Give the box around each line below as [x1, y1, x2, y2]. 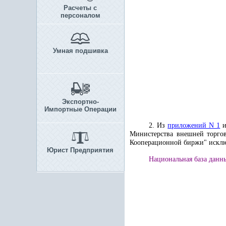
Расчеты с [64, 4, 97, 12]
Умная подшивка [52, 47, 108, 54]
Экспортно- [62, 98, 99, 105]
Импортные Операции [44, 105, 117, 113]
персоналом [60, 12, 100, 19]
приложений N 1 [167, 122, 220, 129]
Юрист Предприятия [47, 146, 114, 154]
